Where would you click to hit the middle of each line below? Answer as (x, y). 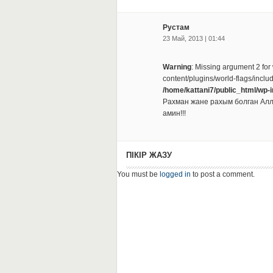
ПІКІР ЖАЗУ (149, 155)
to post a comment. (222, 174)
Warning (177, 67)
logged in (175, 174)
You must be (138, 174)
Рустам (176, 27)
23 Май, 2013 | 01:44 (193, 38)
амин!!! (174, 113)
